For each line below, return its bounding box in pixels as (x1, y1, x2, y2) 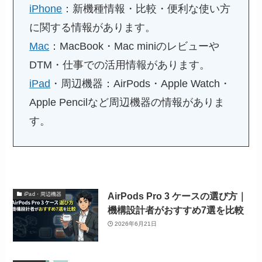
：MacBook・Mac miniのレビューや (49, 40, 220, 53)
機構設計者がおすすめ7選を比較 (107, 204, 244, 215)
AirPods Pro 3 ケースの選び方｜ (107, 190, 247, 201)
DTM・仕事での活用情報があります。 (29, 59, 211, 71)
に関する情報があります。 (29, 22, 156, 34)
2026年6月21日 (115, 220, 157, 227)
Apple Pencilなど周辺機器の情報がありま (29, 96, 225, 109)
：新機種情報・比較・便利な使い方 (62, 3, 231, 15)
